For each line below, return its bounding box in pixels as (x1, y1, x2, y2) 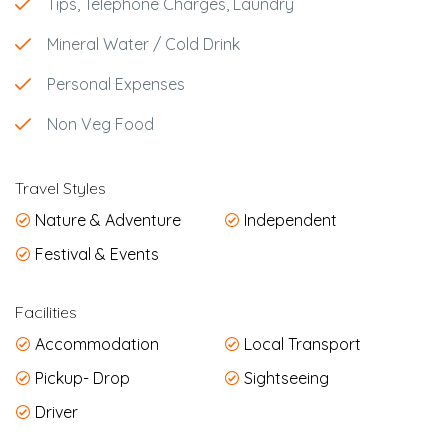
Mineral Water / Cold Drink (47, 33, 240, 54)
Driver (31, 401, 78, 422)
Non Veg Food (47, 113, 154, 134)
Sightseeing (240, 367, 329, 388)
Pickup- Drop (31, 367, 130, 388)
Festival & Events (31, 243, 159, 264)
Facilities (15, 301, 77, 322)
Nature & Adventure (31, 209, 181, 230)
